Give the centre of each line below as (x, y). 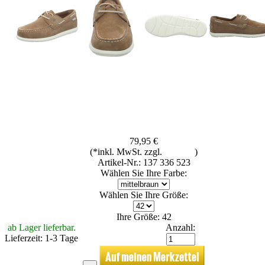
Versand (180, 151)
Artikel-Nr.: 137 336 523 (144, 162)
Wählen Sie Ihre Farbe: (144, 173)
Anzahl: (180, 227)
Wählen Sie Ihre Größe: (144, 195)
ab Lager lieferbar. (41, 227)
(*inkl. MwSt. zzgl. (127, 151)
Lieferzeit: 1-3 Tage (41, 238)
